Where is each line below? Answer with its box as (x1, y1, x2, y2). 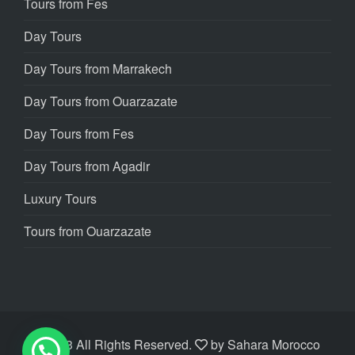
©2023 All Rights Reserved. (35, 335, 195, 353)
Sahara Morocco (227, 335, 320, 353)
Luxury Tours (24, 189, 97, 208)
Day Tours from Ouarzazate (24, 92, 177, 110)
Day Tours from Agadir (24, 157, 150, 175)
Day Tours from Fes (24, 124, 134, 143)
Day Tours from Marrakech (24, 59, 172, 78)
